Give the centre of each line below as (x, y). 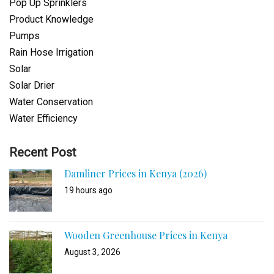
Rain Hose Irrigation (51, 52)
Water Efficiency (43, 118)
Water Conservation (51, 102)
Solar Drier (32, 85)
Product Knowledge (51, 19)
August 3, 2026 (92, 252)
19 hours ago (88, 190)
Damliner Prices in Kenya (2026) (135, 173)
